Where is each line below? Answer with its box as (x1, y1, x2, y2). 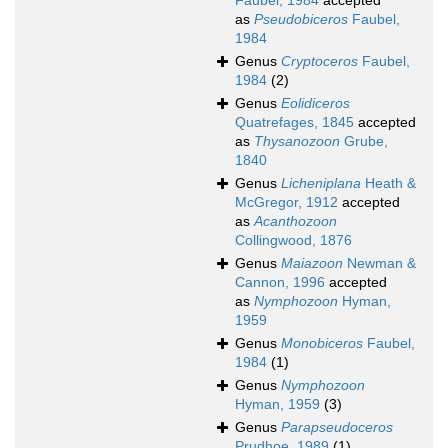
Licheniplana (281, 175, 361, 192)
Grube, (340, 133, 388, 150)
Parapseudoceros (281, 419, 393, 436)
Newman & (343, 255, 416, 272)
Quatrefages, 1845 (235, 114, 354, 131)
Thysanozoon (254, 133, 340, 150)
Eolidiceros (281, 95, 350, 112)
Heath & (361, 175, 416, 192)
